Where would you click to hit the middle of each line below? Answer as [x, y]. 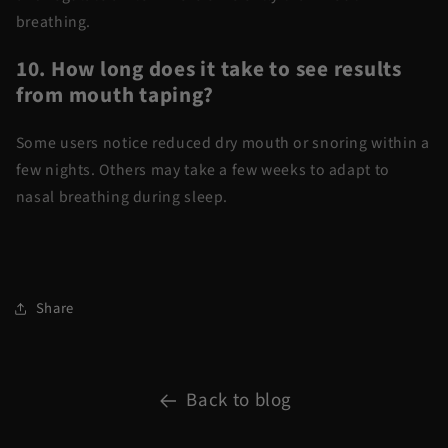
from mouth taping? [114, 96]
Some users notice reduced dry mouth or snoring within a [222, 143]
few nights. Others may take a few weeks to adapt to [202, 170]
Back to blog [239, 401]
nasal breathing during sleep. [122, 197]
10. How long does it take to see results [208, 70]
